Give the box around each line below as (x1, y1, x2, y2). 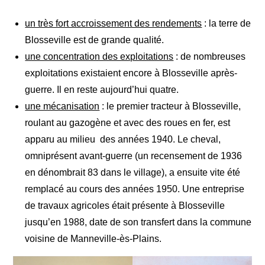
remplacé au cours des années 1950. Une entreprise (25, 184, 245, 194)
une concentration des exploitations (25, 51, 174, 62)
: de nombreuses (173, 51, 246, 62)
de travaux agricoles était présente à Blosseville (25, 201, 225, 211)
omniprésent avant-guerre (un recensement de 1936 (25, 151, 243, 161)
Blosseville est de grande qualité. (25, 35, 164, 45)
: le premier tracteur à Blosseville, (99, 101, 241, 111)
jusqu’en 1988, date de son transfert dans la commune (25, 217, 252, 227)
